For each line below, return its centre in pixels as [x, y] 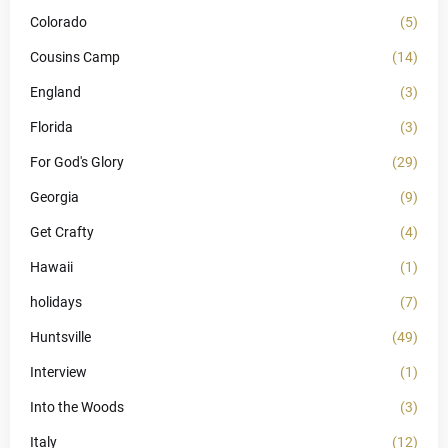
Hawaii [51, 267]
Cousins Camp [75, 57]
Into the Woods [77, 407]
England [55, 92]
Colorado [58, 22]
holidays [56, 302]
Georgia [54, 197]
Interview [58, 372]
